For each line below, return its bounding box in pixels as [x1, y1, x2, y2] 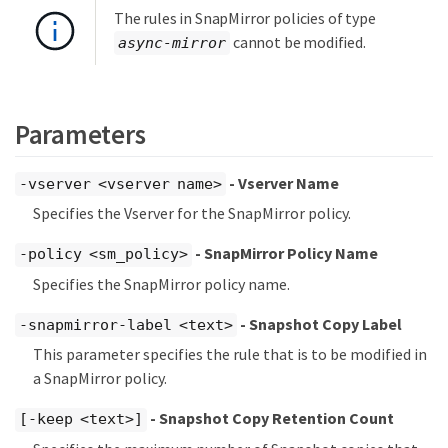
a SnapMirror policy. [33, 368, 167, 389]
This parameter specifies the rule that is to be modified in [33, 344, 427, 365]
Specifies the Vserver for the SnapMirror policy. [33, 203, 351, 224]
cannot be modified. [230, 31, 366, 52]
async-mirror [118, 33, 226, 52]
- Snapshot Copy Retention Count [146, 408, 394, 429]
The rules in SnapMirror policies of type [114, 7, 376, 28]
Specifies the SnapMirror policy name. [33, 273, 290, 294]
